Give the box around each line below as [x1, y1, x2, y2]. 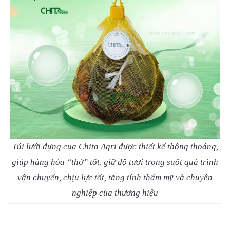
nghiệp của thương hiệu [72, 188, 158, 198]
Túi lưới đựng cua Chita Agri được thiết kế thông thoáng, [12, 142, 218, 152]
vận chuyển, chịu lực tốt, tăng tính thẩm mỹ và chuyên [17, 172, 213, 183]
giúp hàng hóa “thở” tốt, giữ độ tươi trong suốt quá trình [12, 157, 218, 167]
